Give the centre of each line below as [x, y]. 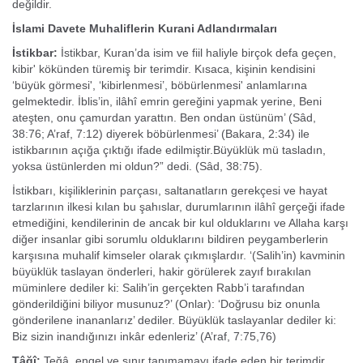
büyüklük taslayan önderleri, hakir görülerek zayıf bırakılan [162, 271]
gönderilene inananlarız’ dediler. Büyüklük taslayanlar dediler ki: [174, 320]
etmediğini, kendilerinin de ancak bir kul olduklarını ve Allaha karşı [180, 223]
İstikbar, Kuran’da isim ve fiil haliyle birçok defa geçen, [197, 53]
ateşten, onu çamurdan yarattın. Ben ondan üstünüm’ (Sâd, [164, 117]
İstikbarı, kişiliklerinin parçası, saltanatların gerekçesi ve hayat [170, 190]
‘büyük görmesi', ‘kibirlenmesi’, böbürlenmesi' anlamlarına [160, 85]
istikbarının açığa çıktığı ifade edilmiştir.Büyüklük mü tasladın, [169, 150]
